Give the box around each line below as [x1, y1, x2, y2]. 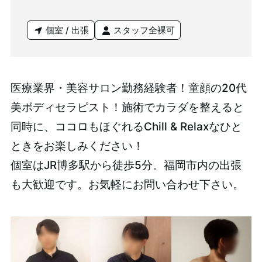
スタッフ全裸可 [111, 24, 175, 36]
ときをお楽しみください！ [10, 139, 144, 153]
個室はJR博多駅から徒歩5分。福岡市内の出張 [10, 158, 242, 173]
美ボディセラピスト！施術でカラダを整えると [10, 101, 244, 115]
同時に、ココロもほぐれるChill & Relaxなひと [10, 120, 242, 134]
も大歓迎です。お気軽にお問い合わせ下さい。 [10, 178, 244, 192]
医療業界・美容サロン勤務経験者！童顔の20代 [10, 81, 247, 95]
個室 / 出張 [43, 24, 89, 36]
